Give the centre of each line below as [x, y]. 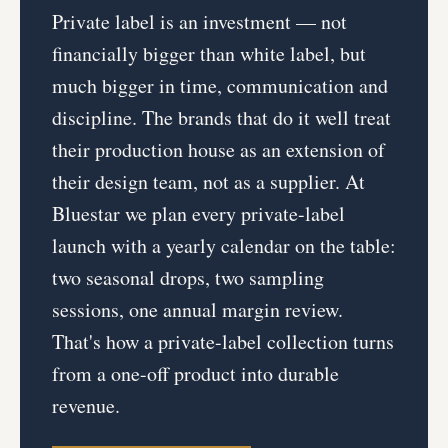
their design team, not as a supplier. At [208, 181]
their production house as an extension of [218, 149]
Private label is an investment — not [199, 21]
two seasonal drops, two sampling [188, 277]
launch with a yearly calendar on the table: [224, 245]
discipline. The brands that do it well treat [221, 117]
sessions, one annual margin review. [197, 309]
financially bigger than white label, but [209, 53]
